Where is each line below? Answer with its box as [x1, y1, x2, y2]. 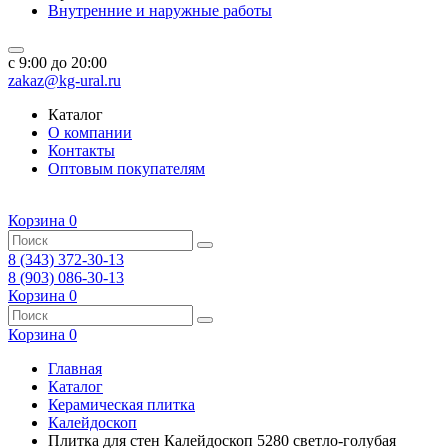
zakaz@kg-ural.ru [8, 72, 121, 89]
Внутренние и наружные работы [48, 2, 272, 19]
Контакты [48, 142, 115, 159]
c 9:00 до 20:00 [8, 54, 107, 71]
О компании [48, 124, 132, 141]
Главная [48, 360, 102, 377]
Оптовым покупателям [48, 160, 205, 177]
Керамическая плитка [48, 396, 195, 413]
